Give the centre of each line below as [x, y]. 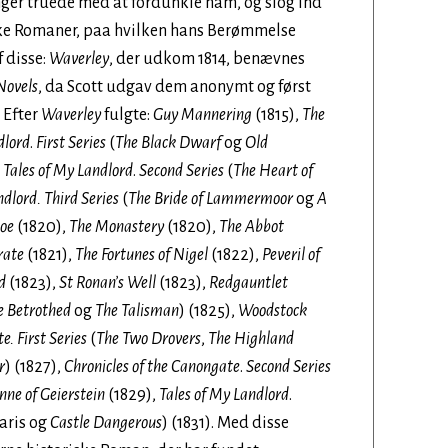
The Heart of [273, 171]
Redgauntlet [248, 283]
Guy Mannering [202, 115]
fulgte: [127, 115]
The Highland [251, 339]
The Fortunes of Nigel [141, 255]
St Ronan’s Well [107, 283]
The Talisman [137, 311]
